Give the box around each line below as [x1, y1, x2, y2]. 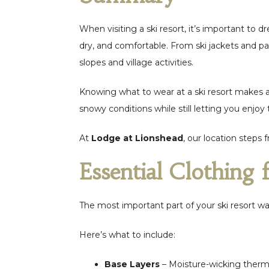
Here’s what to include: [79, 229, 175, 240]
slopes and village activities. [79, 56, 193, 68]
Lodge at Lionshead [91, 132, 183, 144]
